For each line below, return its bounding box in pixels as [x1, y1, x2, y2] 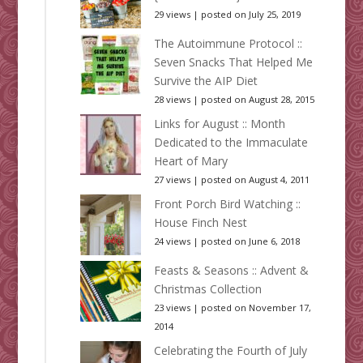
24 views [153, 235, 190, 248]
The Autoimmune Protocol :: [153, 36, 302, 52]
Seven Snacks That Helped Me [153, 54, 313, 70]
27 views [153, 173, 190, 186]
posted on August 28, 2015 [200, 93, 314, 106]
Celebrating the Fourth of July [153, 343, 307, 359]
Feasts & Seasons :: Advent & [153, 263, 309, 279]
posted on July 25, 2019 [200, 8, 301, 21]
